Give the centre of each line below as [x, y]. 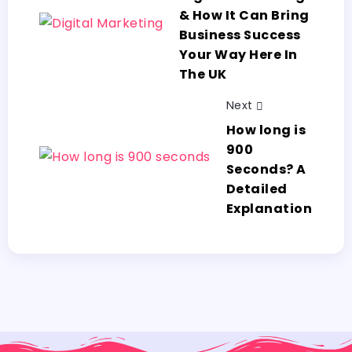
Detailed [257, 189]
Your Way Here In [238, 55]
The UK [203, 75]
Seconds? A [266, 169]
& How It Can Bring [244, 16]
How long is [266, 130]
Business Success [240, 35]
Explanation [269, 208]
